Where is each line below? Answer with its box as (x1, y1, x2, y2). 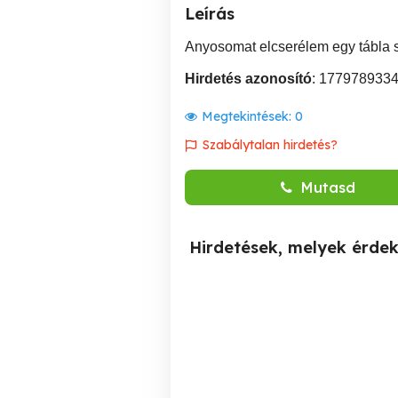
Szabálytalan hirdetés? (203, 137, 338, 153)
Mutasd (301, 179, 355, 196)
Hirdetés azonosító (185, 71, 312, 86)
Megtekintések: (202, 108, 295, 124)
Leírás (185, 4, 235, 24)
